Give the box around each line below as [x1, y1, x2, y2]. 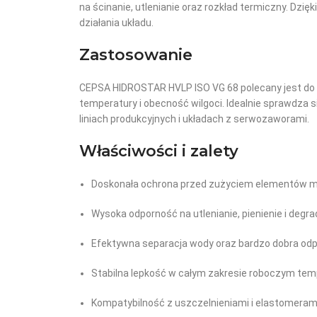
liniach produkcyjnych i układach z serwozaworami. [79, 113, 309, 125]
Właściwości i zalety [79, 142, 238, 161]
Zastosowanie [79, 45, 192, 64]
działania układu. [79, 17, 154, 28]
